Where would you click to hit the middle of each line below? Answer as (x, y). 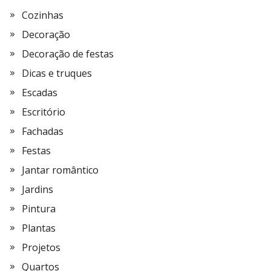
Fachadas (43, 131)
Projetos (41, 247)
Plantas (39, 228)
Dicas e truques (57, 73)
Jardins (38, 189)
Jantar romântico (60, 170)
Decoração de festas (68, 54)
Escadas (40, 93)
